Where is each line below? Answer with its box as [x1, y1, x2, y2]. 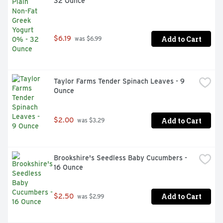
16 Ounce [54, 163, 83, 172]
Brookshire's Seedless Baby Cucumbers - [54, 154, 187, 162]
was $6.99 [73, 35, 102, 43]
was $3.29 [76, 117, 105, 124]
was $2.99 [76, 193, 104, 200]
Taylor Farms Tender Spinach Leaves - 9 [54, 77, 185, 86]
